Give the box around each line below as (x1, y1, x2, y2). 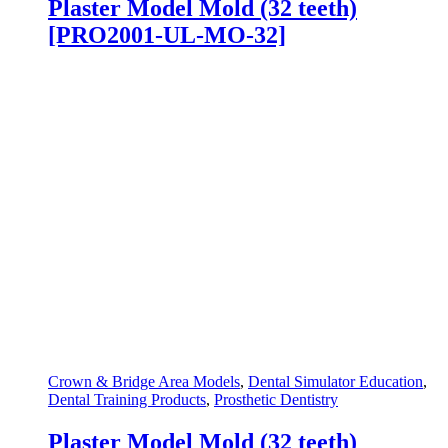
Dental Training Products (48, 391, 206, 409)
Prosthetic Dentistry (214, 391, 338, 409)
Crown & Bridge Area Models (48, 373, 240, 391)
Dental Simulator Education (248, 373, 423, 391)
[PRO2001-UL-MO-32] (48, 22, 286, 49)
